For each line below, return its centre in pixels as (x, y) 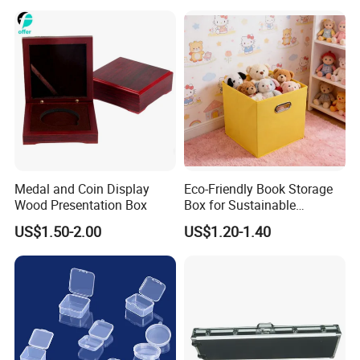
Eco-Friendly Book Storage (258, 188)
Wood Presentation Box (81, 205)
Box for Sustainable (239, 205)
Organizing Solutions (243, 221)
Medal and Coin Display (82, 188)
